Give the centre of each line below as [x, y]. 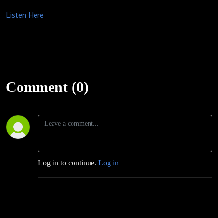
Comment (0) [47, 87]
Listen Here [25, 15]
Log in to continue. [68, 163]
